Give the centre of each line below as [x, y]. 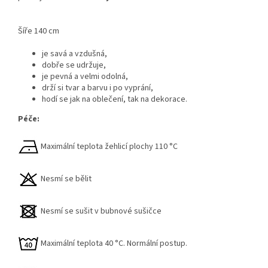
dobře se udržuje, [74, 66]
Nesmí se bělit [65, 179]
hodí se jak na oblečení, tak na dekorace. [115, 100]
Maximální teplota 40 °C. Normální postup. [113, 244]
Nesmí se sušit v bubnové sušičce [100, 211]
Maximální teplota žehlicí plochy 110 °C [108, 147]
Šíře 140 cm [39, 31]
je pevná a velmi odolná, [85, 77]
